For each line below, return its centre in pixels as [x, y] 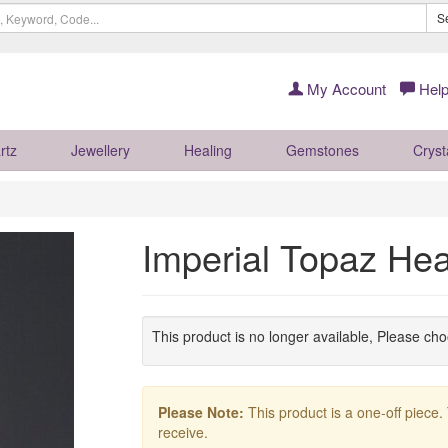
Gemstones [322, 150]
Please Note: [200, 412]
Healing [208, 150]
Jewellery [100, 150]
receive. [182, 432]
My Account [344, 88]
